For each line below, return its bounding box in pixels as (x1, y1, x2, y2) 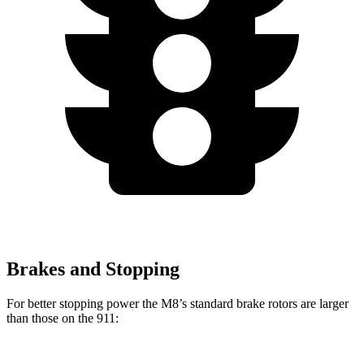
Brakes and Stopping (6, 258, 180, 280)
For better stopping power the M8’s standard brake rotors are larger (6, 296, 349, 310)
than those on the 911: (6, 310, 119, 325)
